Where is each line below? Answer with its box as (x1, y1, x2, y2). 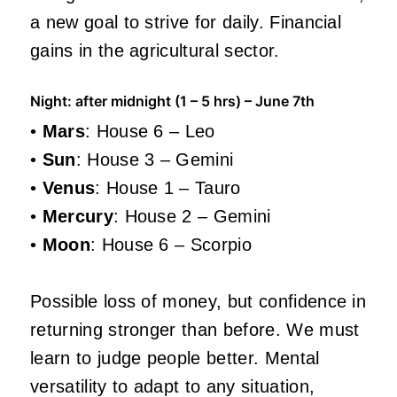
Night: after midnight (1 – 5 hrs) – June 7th (30, 91, 315, 110)
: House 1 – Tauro (95, 177, 241, 198)
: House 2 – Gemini (113, 206, 271, 226)
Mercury (42, 206, 113, 226)
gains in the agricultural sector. (30, 40, 280, 60)
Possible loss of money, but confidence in (30, 291, 367, 311)
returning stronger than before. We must (30, 319, 360, 339)
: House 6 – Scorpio (90, 234, 253, 254)
